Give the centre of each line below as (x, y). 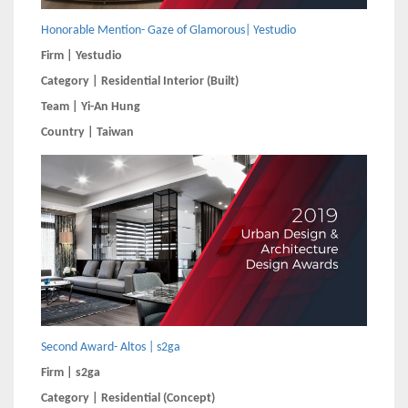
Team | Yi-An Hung (92, 107)
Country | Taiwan (87, 133)
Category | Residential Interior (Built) (140, 82)
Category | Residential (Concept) (128, 399)
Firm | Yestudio (83, 56)
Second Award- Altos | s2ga (111, 348)
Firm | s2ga (72, 373)
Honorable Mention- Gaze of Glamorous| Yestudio (168, 31)
